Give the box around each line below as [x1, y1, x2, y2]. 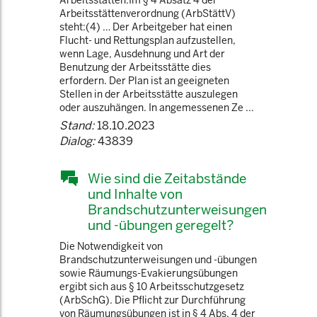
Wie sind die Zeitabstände [88, 170, 246, 187]
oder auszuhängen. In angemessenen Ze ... [59, 101, 254, 114]
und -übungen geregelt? [88, 217, 234, 234]
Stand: [59, 118, 94, 133]
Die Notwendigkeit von [59, 240, 163, 253]
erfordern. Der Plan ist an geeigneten [59, 74, 229, 87]
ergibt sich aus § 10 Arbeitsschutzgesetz [59, 280, 244, 293]
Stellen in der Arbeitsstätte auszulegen [59, 88, 238, 100]
